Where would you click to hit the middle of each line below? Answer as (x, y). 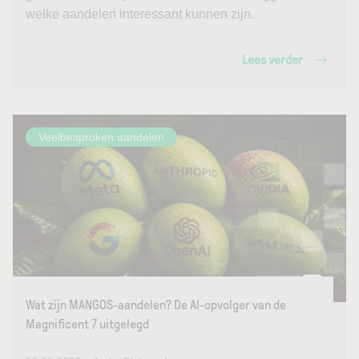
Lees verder (272, 60)
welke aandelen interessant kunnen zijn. (140, 14)
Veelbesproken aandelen (101, 137)
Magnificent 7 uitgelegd (87, 324)
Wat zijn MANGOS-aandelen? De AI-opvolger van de (156, 305)
